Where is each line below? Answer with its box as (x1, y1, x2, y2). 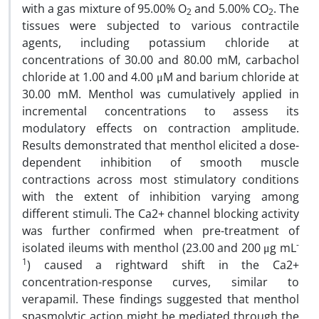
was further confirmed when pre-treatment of (22, 223, 299, 239)
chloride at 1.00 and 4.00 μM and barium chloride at (22, 69, 299, 85)
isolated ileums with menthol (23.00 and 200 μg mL (22, 240, 296, 256)
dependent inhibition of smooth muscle (22, 155, 299, 170)
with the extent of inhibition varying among (22, 189, 299, 204)
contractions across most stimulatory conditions (22, 172, 299, 187)
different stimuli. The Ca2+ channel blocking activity (22, 206, 299, 221)
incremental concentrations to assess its (22, 103, 299, 119)
